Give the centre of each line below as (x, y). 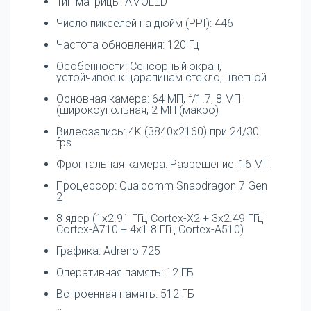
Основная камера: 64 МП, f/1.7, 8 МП (149, 99)
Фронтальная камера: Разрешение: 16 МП (163, 164)
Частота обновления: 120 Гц (128, 44)
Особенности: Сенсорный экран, (139, 66)
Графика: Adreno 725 (108, 251)
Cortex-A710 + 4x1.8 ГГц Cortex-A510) (150, 229)
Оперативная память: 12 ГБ (125, 272)
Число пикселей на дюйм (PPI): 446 (145, 23)
